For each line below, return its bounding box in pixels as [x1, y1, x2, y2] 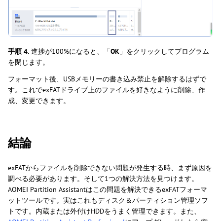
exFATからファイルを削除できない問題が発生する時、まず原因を [8, 163, 212, 172]
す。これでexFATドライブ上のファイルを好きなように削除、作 [8, 85, 205, 94]
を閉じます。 [8, 57, 49, 67]
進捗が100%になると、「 [29, 46, 110, 56]
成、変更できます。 [8, 96, 70, 105]
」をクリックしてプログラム [119, 46, 209, 56]
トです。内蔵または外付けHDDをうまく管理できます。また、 [8, 206, 201, 216]
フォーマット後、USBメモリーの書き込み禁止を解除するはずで [8, 74, 206, 83]
